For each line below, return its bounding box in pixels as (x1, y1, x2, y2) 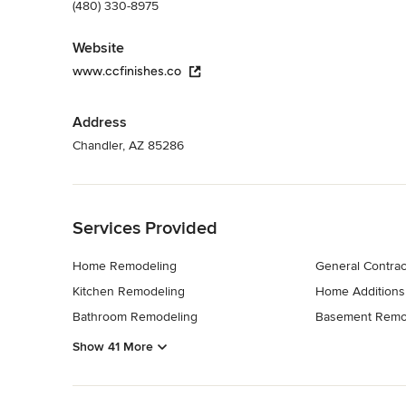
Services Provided (72, 217, 217, 239)
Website (72, 38, 124, 57)
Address (72, 112, 127, 131)
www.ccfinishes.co (72, 63, 181, 79)
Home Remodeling (72, 257, 177, 274)
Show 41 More (72, 339, 153, 355)
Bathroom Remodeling (72, 308, 198, 324)
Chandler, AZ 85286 (72, 137, 184, 153)
